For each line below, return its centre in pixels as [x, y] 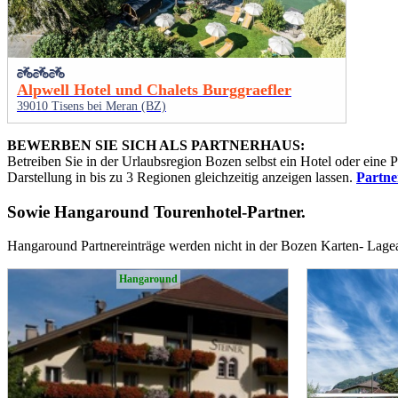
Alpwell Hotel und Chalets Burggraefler [154, 90]
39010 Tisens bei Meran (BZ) [92, 107]
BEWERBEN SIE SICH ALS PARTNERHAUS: [156, 146]
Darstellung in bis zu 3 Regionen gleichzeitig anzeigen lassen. [182, 178]
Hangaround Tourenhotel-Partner [178, 211]
